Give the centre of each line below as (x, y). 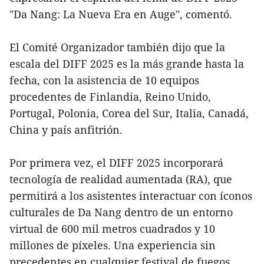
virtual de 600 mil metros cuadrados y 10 (112, 228)
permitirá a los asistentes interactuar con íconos (131, 195)
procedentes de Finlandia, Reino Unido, (110, 96)
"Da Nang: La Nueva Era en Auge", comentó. (121, 14)
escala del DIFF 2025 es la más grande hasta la (127, 63)
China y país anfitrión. (66, 129)
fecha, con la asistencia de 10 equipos (104, 80)
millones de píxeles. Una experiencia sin (113, 245)
